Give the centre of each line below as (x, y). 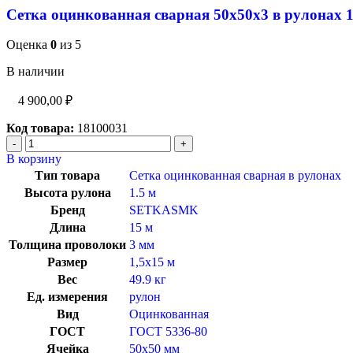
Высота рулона (67, 193)
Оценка (28, 45)
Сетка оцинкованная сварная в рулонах (235, 176)
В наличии (35, 72)
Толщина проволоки (67, 245)
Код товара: (40, 128)
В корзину (34, 159)
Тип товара (67, 176)
